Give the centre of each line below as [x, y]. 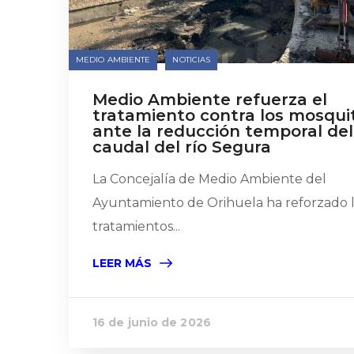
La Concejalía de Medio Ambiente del [209, 179]
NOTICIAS [192, 60]
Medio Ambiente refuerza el [210, 100]
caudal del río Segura [182, 147]
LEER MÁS [122, 263]
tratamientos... [136, 226]
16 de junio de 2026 [152, 322]
